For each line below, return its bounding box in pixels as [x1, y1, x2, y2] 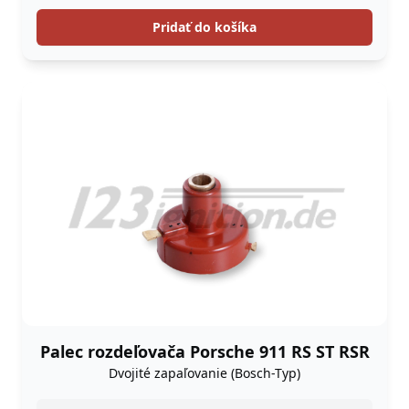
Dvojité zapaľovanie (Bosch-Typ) [109, 363, 300, 382]
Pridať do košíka [152, 17, 257, 36]
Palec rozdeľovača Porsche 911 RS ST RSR [39, 340, 370, 362]
